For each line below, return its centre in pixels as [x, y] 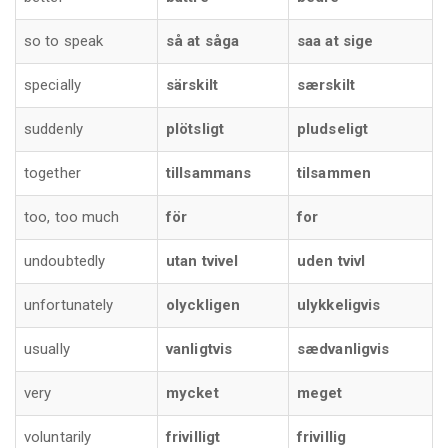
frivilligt [193, 436]
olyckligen [203, 304]
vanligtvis [199, 348]
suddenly [53, 128]
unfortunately [69, 304]
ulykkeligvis [339, 304]
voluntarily [58, 436]
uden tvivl [331, 260]
